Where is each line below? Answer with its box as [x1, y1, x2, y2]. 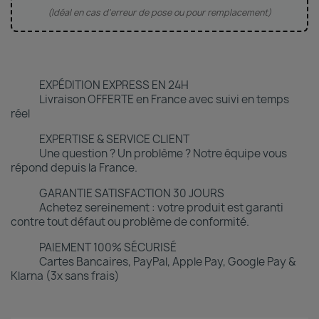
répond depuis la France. [11, 160, 137, 175]
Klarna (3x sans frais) [11, 268, 120, 283]
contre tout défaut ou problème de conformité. [11, 214, 249, 229]
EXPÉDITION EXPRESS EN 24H [39, 78, 189, 93]
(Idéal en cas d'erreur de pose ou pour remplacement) [48, 6, 271, 19]
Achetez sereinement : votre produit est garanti [39, 200, 283, 215]
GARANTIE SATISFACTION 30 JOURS [39, 186, 224, 201]
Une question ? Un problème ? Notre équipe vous [39, 146, 287, 161]
